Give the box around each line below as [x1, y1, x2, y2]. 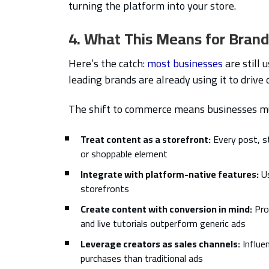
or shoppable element [80, 144, 168, 163]
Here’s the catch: [68, 53, 147, 73]
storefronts [80, 179, 129, 198]
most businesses [147, 53, 223, 73]
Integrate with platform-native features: [80, 165, 259, 183]
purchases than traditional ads [80, 249, 203, 267]
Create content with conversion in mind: [80, 199, 252, 218]
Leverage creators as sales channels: [80, 234, 240, 253]
